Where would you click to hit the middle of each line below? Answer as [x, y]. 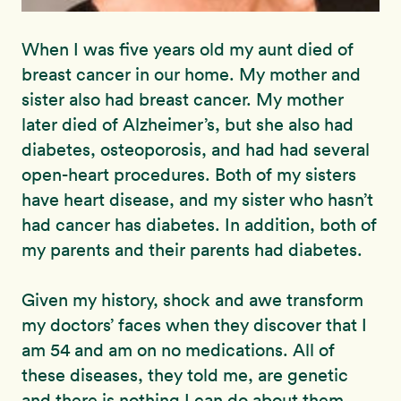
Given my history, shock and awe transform [192, 299]
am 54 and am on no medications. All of [178, 350]
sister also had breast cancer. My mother [183, 99]
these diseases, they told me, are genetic [185, 375]
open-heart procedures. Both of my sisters [189, 174]
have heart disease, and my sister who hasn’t [197, 199]
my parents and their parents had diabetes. [192, 249]
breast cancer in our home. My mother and [191, 74]
